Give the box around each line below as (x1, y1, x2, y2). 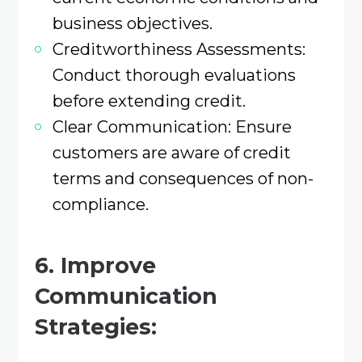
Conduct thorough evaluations (52, 65, 296, 86)
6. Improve (34, 251, 156, 279)
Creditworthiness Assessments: (52, 39, 305, 60)
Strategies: (34, 313, 157, 340)
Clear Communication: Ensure (52, 116, 292, 137)
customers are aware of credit (52, 142, 291, 163)
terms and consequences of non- (52, 168, 314, 189)
